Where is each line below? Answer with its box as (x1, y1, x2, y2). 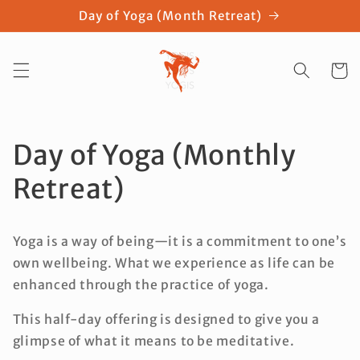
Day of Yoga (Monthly (12, 137, 297, 172)
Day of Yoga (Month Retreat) (78, 7, 263, 23)
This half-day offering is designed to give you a (12, 312, 320, 328)
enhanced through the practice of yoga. (12, 277, 269, 293)
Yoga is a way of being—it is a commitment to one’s (12, 234, 347, 250)
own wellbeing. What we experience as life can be (12, 256, 335, 272)
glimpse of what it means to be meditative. (12, 333, 295, 350)
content (23, 18, 78, 34)
